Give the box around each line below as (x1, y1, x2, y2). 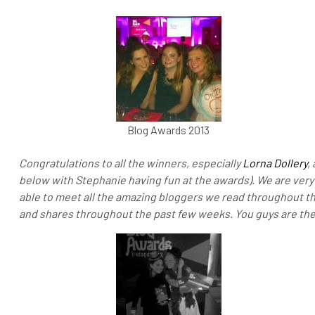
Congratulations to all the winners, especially (19, 155, 243, 169)
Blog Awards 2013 (127, 122, 210, 136)
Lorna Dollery (243, 155, 307, 169)
